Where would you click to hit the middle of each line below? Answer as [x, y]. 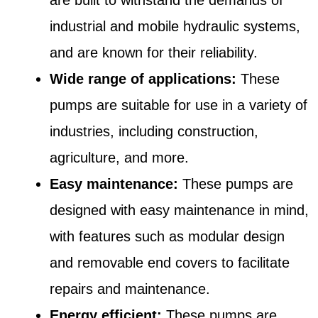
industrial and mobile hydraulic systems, [175, 26]
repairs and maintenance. [130, 289]
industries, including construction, [154, 131]
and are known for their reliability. [154, 52]
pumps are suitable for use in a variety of [179, 105]
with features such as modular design [167, 236]
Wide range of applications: [143, 78]
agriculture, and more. [119, 157]
